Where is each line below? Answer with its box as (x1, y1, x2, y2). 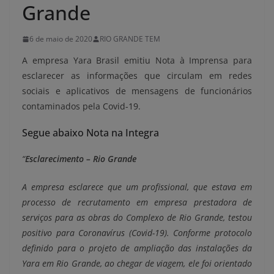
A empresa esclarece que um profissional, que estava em (22, 181, 252, 193)
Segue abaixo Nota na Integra (22, 126, 159, 140)
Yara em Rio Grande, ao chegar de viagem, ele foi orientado (22, 257, 252, 270)
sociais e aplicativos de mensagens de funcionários (22, 85, 252, 97)
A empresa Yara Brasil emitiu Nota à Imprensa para (22, 54, 252, 67)
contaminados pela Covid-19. (22, 100, 141, 113)
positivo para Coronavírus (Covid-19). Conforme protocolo (22, 227, 252, 239)
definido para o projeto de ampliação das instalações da (22, 242, 252, 254)
